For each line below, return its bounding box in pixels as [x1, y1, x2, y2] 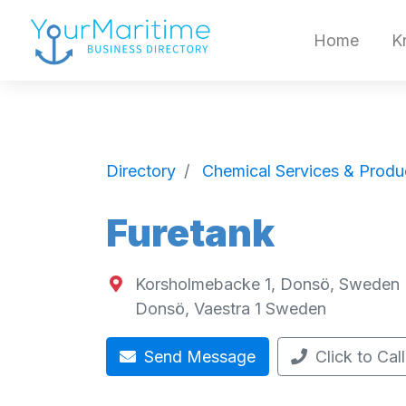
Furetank [106, 210, 275, 256]
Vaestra [193, 299, 250, 319]
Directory [106, 160, 176, 180]
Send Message [140, 347, 256, 366]
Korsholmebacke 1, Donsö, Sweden [134, 275, 400, 295]
